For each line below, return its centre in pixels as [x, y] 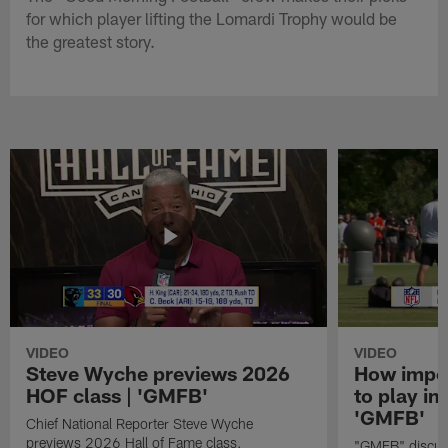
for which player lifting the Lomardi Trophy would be [212, 17]
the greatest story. [91, 40]
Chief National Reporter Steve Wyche [140, 423]
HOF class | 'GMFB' [117, 394]
